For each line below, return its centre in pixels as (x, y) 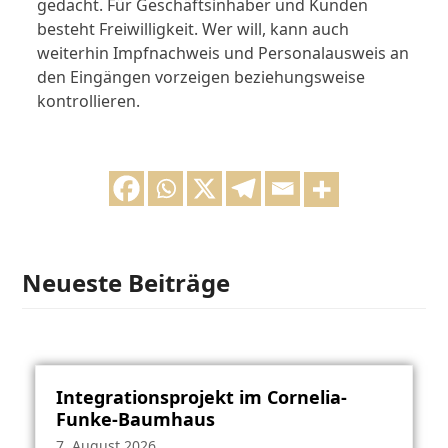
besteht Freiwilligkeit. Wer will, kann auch (193, 28)
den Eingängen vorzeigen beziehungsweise (201, 76)
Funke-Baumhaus (135, 418)
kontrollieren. (89, 100)
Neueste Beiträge (126, 282)
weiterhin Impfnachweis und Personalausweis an (223, 52)
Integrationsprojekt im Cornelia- (201, 396)
